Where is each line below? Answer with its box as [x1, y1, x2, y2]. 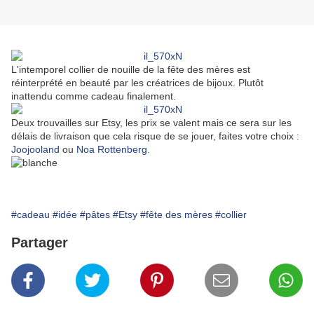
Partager [11, 235, 68, 251]
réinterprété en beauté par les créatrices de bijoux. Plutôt [11, 77, 264, 89]
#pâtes [80, 209, 110, 221]
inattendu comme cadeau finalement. [11, 90, 179, 102]
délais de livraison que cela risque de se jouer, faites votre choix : [11, 130, 299, 142]
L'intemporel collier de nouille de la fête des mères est [11, 64, 250, 76]
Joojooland [11, 144, 60, 156]
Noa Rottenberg [76, 144, 147, 156]
